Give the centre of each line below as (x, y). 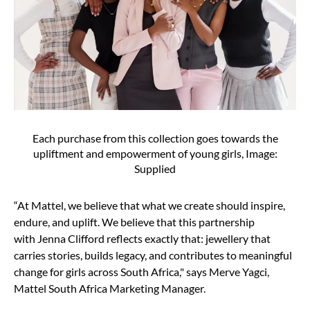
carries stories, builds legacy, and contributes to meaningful (153, 255)
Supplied (155, 168)
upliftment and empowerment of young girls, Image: (155, 153)
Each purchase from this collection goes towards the (155, 138)
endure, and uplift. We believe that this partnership (134, 221)
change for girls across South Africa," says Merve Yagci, (142, 271)
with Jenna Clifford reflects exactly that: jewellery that (142, 238)
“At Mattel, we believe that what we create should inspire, (149, 205)
